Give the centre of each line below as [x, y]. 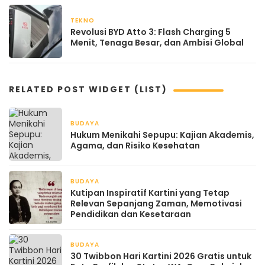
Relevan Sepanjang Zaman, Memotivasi [156, 204]
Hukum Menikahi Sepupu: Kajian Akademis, [162, 135]
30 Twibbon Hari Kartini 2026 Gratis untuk [161, 256]
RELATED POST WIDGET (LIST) [88, 90]
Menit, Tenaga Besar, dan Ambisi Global [157, 43]
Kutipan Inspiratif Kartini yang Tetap [150, 193]
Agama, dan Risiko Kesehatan [135, 146]
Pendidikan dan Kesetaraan [131, 214]
